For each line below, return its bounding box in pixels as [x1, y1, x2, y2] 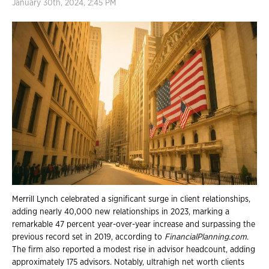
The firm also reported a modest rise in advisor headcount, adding [12, 245, 255, 254]
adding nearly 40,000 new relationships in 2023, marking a [12, 207, 229, 216]
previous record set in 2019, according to [12, 232, 165, 241]
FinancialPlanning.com [165, 232, 247, 241]
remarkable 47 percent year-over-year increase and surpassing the [12, 220, 255, 229]
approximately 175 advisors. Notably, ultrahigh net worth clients [12, 258, 244, 267]
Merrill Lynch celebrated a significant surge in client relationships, [12, 195, 250, 204]
